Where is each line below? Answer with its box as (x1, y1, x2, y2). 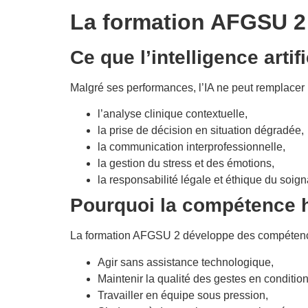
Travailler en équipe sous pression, (98, 289, 268, 301)
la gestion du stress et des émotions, (98, 157, 274, 170)
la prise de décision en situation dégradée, (98, 124, 304, 137)
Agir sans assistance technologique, (98, 256, 274, 268)
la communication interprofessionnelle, (98, 141, 285, 153)
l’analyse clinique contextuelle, (98, 108, 247, 120)
